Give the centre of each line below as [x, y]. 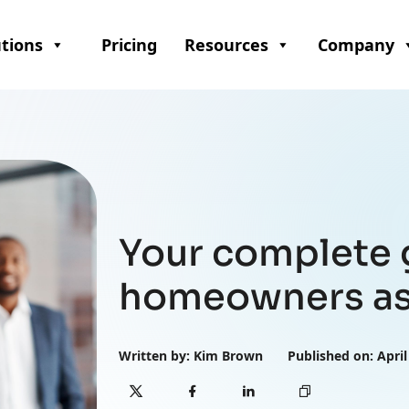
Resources [227, 45]
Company [357, 45]
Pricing [130, 45]
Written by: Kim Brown [191, 356]
